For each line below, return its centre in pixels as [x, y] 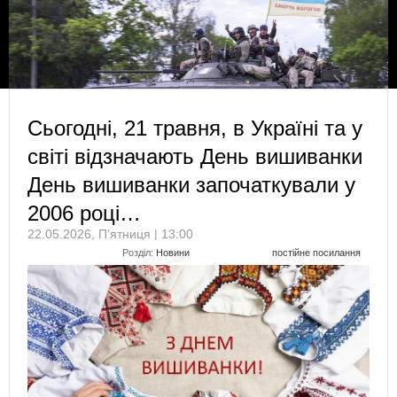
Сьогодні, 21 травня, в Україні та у [195, 128]
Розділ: [139, 252]
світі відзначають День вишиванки [195, 156]
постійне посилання [316, 252]
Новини [173, 252]
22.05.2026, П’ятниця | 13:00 [110, 234]
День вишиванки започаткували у [191, 184]
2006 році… [84, 213]
